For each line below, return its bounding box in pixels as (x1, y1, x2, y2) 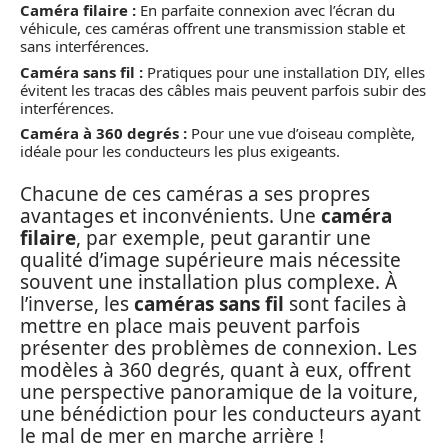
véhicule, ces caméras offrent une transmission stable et (20, 18, 405, 38)
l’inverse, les (20, 290, 134, 317)
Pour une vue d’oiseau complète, (187, 123, 415, 143)
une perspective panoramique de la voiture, (20, 378, 418, 405)
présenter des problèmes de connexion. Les (20, 334, 417, 361)
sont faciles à (284, 290, 407, 317)
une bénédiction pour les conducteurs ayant (20, 400, 421, 427)
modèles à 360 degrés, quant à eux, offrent (20, 356, 411, 383)
